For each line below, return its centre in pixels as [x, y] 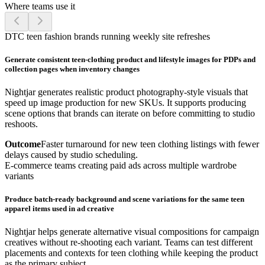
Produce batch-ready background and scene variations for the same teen [125, 199]
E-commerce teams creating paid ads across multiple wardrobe [121, 165]
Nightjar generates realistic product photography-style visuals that [126, 92]
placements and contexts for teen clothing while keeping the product [131, 253]
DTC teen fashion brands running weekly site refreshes [107, 36]
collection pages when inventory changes [72, 69]
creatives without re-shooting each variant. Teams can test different [129, 243]
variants [19, 176]
